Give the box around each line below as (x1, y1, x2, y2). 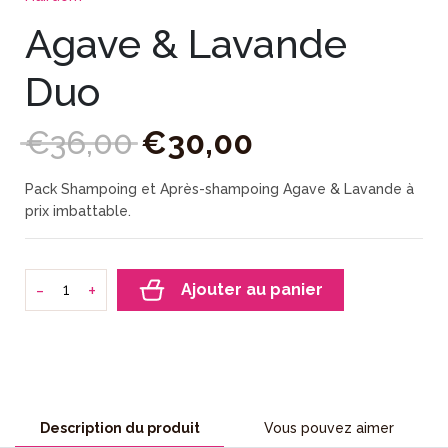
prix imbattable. (25, 202, 131, 219)
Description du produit (39, 419, 200, 436)
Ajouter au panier (181, 280, 323, 300)
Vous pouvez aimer (263, 419, 394, 436)
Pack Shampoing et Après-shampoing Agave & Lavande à (25, 180, 414, 197)
